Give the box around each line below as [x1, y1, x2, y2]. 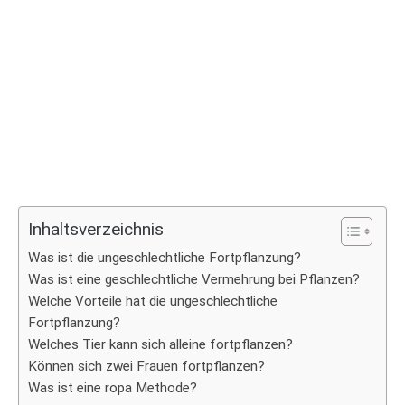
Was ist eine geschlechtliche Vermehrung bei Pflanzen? [28, 271, 360, 287]
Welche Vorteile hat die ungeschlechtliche [28, 293, 278, 309]
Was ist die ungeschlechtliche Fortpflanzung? [28, 250, 301, 266]
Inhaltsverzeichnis [28, 219, 164, 240]
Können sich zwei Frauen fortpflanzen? [28, 358, 265, 374]
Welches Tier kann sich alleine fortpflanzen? [28, 336, 293, 353]
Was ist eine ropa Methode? [28, 380, 197, 396]
